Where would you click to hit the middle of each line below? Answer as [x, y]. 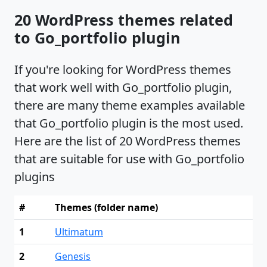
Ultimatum [79, 232]
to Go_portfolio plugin [97, 37]
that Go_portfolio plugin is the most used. [129, 123]
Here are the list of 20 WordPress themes [128, 141]
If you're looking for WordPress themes [123, 69]
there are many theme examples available [130, 105]
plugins [35, 176]
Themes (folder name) [106, 207]
